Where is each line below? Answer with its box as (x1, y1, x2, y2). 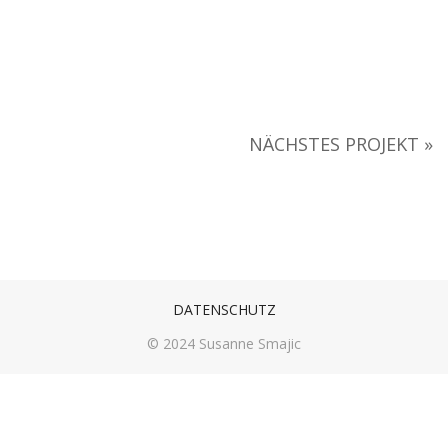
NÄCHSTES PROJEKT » (249, 131, 433, 156)
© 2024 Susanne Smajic (147, 334, 301, 354)
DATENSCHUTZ (172, 300, 276, 320)
